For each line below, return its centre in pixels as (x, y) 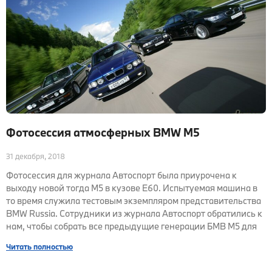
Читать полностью (39, 246)
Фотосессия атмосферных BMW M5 (103, 132)
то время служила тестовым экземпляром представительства (134, 201)
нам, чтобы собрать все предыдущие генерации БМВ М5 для (131, 226)
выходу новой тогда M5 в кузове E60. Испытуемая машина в (132, 188)
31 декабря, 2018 (36, 156)
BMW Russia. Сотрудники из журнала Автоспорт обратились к (134, 213)
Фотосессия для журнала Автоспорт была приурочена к (121, 175)
